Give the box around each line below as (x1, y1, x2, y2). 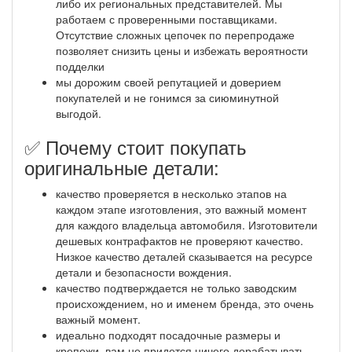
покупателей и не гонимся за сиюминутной (56, 89, 279, 105)
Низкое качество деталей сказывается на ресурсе (56, 247, 313, 264)
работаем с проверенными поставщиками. (56, 10, 277, 27)
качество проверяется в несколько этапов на (56, 185, 287, 201)
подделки (56, 57, 104, 74)
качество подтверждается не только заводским (56, 279, 297, 295)
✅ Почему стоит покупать (24, 132, 247, 160)
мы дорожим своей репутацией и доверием (56, 73, 281, 90)
